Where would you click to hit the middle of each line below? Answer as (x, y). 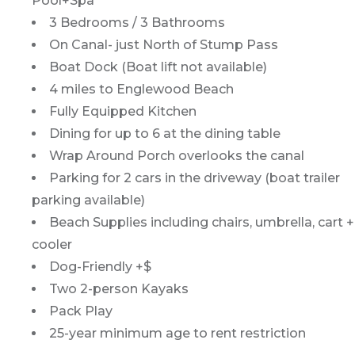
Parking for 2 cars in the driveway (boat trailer (195, 178)
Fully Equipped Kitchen (123, 112)
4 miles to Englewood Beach (141, 90)
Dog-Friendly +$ (100, 267)
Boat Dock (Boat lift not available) (158, 67)
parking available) (88, 200)
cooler (52, 245)
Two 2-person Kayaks (119, 289)
